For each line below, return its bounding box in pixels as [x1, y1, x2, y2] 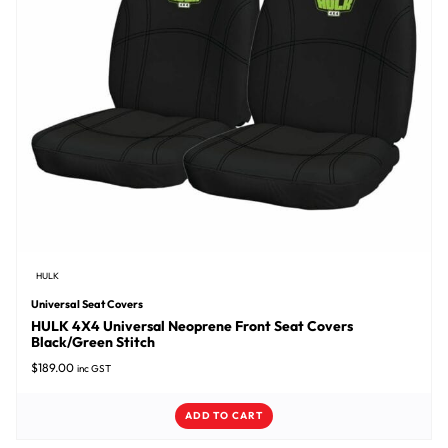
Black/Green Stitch [30, 332, 155, 351]
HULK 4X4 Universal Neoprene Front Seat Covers [30, 316, 353, 335]
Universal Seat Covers [30, 296, 143, 311]
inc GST [76, 361, 111, 375]
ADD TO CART [184, 409, 264, 423]
